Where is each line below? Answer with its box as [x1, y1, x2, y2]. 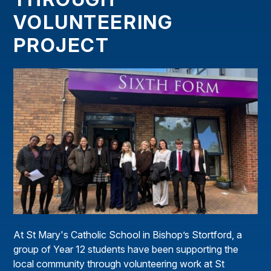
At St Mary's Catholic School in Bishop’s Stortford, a [13, 229, 243, 241]
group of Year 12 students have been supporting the [13, 243, 239, 256]
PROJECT [13, 33, 109, 57]
